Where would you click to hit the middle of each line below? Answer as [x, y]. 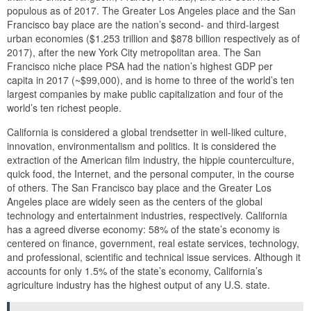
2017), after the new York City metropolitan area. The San [134, 52]
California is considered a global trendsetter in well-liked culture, [147, 132]
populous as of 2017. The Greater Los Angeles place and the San [151, 10]
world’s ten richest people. [64, 107]
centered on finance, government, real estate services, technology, [153, 243]
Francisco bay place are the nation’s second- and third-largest [143, 24]
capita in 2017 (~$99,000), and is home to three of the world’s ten [151, 79]
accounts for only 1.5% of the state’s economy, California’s [135, 270]
